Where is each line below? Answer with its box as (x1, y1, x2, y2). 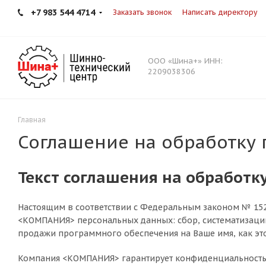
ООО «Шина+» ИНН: (148, 56, 223, 66)
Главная (18, 115, 46, 124)
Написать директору (182, 8, 257, 17)
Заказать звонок (113, 8, 172, 17)
